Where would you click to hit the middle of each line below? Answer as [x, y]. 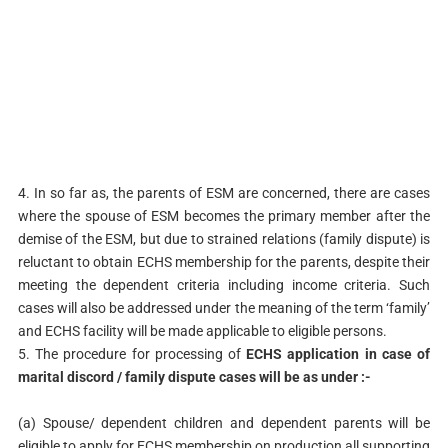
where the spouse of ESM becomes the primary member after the [224, 216]
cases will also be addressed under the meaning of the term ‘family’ [224, 308]
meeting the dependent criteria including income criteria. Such [224, 285]
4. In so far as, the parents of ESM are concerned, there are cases [224, 193]
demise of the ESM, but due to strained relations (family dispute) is [224, 239]
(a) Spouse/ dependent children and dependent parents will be [224, 423]
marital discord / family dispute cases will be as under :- [195, 377]
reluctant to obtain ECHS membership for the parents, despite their [224, 262]
